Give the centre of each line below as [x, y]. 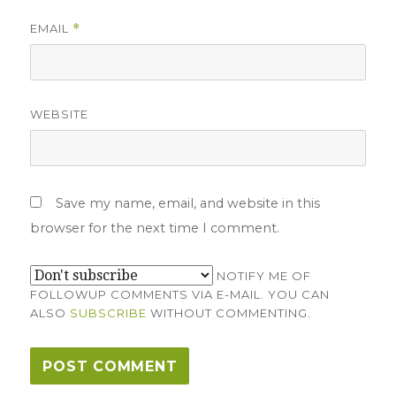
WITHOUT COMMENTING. [229, 313]
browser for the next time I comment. [155, 228]
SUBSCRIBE [109, 313]
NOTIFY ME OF [263, 276]
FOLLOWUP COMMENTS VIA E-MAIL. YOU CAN [180, 295]
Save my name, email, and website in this [188, 204]
